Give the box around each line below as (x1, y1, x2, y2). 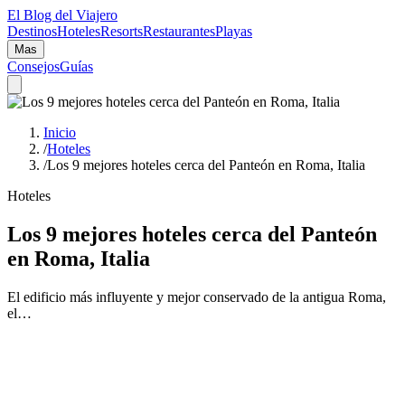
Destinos (7, 24, 57, 39)
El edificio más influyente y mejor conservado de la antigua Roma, (7, 288, 386, 305)
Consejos (7, 59, 60, 74)
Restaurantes (143, 24, 215, 39)
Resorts (100, 24, 143, 39)
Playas (215, 24, 252, 39)
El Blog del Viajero (7, 7, 118, 23)
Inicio (43, 125, 76, 140)
